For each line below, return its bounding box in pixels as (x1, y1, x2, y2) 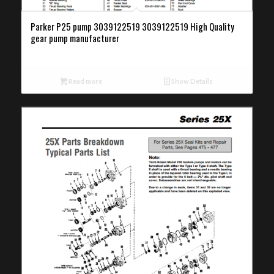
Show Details (170, 76, 213, 85)
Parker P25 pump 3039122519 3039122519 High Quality (30, 19, 234, 33)
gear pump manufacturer (30, 31, 119, 45)
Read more (67, 76, 103, 85)
